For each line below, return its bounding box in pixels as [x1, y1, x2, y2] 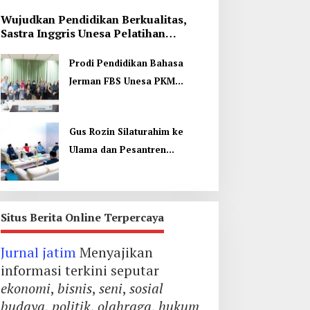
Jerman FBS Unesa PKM [69, 75, 175, 87]
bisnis [57, 279, 92, 298]
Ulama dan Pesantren [69, 143, 166, 156]
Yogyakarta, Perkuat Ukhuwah [69, 161, 207, 174]
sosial [129, 279, 163, 298]
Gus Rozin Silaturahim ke [69, 125, 183, 138]
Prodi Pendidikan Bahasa [69, 57, 183, 69]
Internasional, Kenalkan [69, 93, 176, 105]
